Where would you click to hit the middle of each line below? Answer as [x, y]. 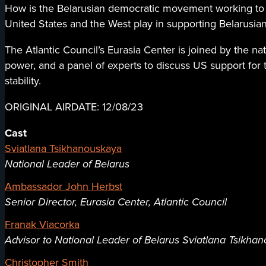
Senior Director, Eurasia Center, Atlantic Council [116, 202]
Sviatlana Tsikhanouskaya [63, 149]
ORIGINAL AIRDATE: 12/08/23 [74, 107]
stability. [23, 81]
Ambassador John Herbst [64, 187]
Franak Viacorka [42, 225]
